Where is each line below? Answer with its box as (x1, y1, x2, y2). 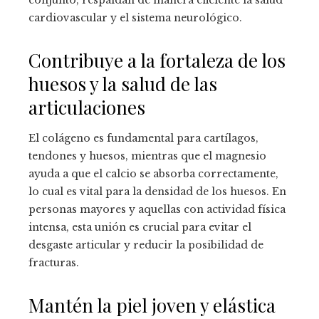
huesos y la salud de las (28, 71, 217, 97)
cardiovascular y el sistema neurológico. (28, 11, 242, 25)
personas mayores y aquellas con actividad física (28, 203, 286, 216)
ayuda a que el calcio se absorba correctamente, (28, 167, 278, 181)
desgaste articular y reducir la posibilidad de (28, 239, 263, 252)
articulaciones (28, 95, 145, 120)
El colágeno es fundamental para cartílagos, (28, 132, 258, 145)
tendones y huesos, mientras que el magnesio (28, 150, 266, 163)
